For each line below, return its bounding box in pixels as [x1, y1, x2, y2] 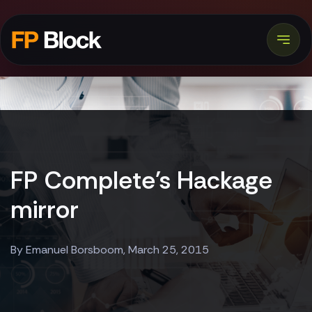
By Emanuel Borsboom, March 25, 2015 [10, 242, 209, 257]
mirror [10, 194, 79, 226]
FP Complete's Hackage [10, 164, 272, 196]
